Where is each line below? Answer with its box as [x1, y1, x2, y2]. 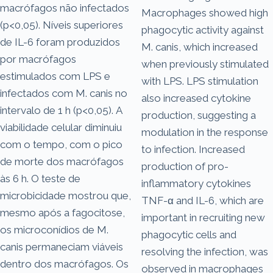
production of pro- [141, 160, 229, 172]
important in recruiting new [141, 211, 265, 224]
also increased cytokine [141, 91, 251, 104]
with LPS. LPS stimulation [141, 74, 258, 87]
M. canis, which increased [141, 40, 258, 53]
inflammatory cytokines [141, 177, 251, 190]
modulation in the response [141, 126, 268, 138]
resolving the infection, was [141, 245, 268, 258]
